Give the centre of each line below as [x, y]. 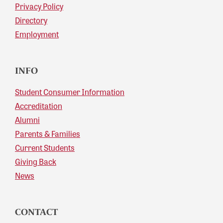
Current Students [45, 148]
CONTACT [36, 212]
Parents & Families [48, 134]
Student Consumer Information [70, 92]
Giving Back [36, 162]
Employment [37, 34]
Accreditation [39, 106]
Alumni [27, 120]
